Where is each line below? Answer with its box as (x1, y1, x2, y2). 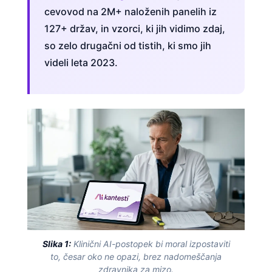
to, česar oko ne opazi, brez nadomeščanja (50, 251, 222, 262)
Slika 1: (42, 238, 71, 249)
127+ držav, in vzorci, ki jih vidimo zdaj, (44, 22, 225, 35)
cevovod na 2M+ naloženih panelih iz (44, 5, 217, 18)
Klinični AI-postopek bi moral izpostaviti (70, 238, 230, 249)
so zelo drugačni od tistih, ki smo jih (44, 39, 211, 52)
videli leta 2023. (44, 56, 118, 69)
